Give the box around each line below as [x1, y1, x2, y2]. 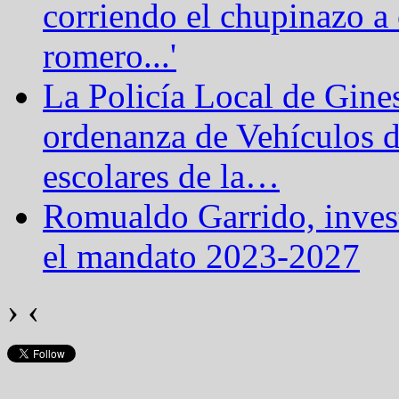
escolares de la [43, 157, 245, 196]
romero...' [43, 37, 176, 76]
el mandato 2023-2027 [43, 237, 360, 276]
